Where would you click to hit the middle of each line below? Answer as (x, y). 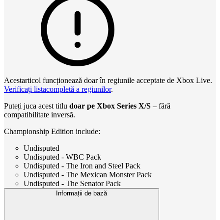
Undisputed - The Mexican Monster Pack (88, 174)
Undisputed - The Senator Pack (72, 183)
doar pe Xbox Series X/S (110, 106)
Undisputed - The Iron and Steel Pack (82, 165)
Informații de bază (82, 193)
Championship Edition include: (52, 131)
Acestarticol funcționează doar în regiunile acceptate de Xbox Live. (108, 80)
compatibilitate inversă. (41, 114)
